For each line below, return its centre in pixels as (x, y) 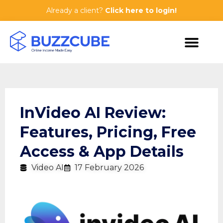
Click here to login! (141, 10)
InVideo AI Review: (93, 113)
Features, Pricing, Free (108, 132)
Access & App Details (102, 152)
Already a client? (76, 10)
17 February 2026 (109, 167)
